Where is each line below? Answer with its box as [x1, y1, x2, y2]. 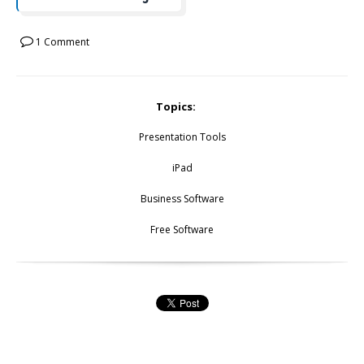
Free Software [150, 222, 214, 236]
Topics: [156, 98, 196, 114]
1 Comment [33, 34, 89, 49]
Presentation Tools [138, 129, 226, 144]
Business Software [140, 191, 224, 206]
